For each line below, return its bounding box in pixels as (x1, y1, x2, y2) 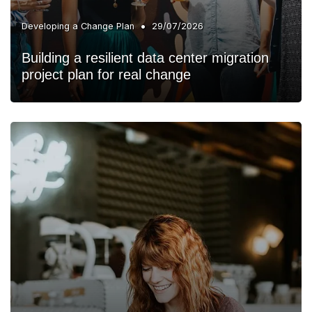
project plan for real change (22, 66, 191, 82)
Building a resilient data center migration (22, 49, 269, 65)
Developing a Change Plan (22, 20, 134, 31)
